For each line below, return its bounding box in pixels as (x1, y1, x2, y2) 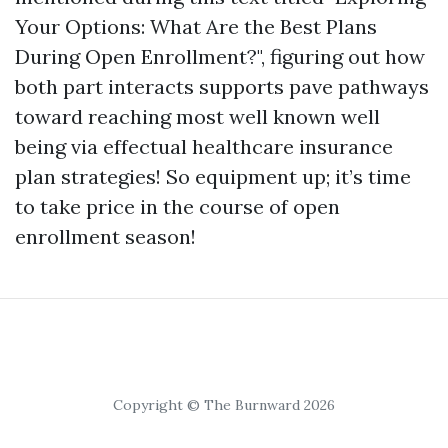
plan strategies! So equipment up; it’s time (15, 164, 411, 189)
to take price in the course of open (15, 194, 340, 219)
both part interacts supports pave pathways (15, 74, 429, 99)
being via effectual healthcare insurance (15, 134, 393, 159)
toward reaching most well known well (15, 104, 380, 129)
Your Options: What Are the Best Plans (15, 14, 377, 39)
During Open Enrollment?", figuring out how (15, 44, 425, 69)
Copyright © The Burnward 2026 (113, 396, 335, 414)
